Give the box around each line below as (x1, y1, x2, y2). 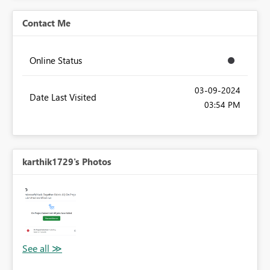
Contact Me (22, 17, 71, 30)
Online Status (30, 54, 82, 67)
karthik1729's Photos (22, 155, 111, 168)
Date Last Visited (30, 91, 96, 104)
